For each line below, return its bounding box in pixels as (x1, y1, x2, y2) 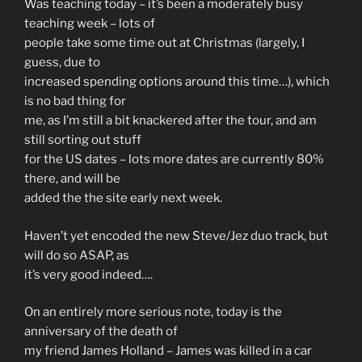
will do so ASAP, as (24, 247, 129, 263)
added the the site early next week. (24, 191, 222, 206)
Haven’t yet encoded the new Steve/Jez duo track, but (24, 228, 328, 243)
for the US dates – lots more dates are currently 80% (24, 152, 324, 167)
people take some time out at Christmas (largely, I (24, 36, 305, 51)
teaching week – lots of (24, 16, 155, 32)
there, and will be (24, 171, 120, 187)
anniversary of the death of (24, 324, 178, 339)
